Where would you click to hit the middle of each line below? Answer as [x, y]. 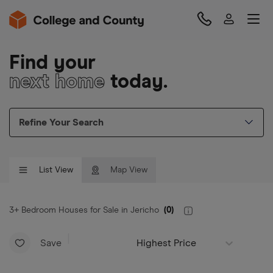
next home [57, 82]
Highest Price [166, 243]
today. [136, 82]
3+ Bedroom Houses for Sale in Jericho [84, 210]
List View [56, 170]
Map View [129, 170]
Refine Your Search [61, 122]
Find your [52, 63]
